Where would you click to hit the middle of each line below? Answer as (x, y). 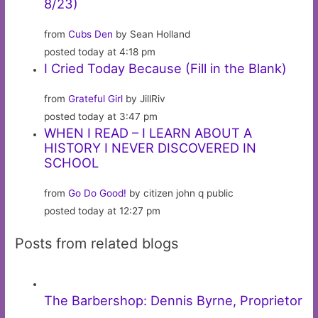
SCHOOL (72, 162)
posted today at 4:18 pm (100, 51)
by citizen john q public (180, 193)
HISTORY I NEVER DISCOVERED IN (150, 147)
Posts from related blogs (97, 244)
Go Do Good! (98, 193)
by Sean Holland (152, 34)
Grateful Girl (96, 98)
